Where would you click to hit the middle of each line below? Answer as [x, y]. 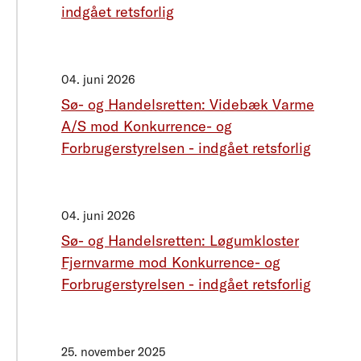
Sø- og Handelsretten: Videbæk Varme [188, 105]
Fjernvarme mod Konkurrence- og [171, 263]
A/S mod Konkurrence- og [147, 127]
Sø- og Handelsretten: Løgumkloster [180, 241]
